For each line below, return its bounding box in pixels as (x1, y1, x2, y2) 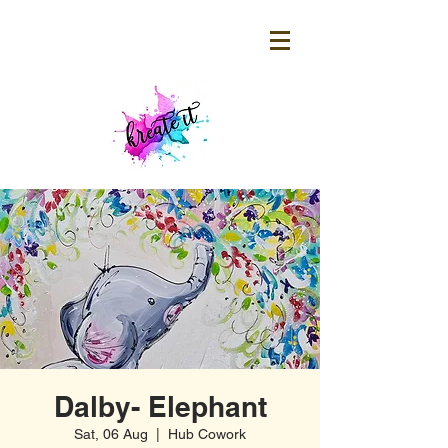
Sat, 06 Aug (74, 425, 148, 442)
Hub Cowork (168, 425, 246, 442)
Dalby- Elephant (53, 389, 267, 423)
